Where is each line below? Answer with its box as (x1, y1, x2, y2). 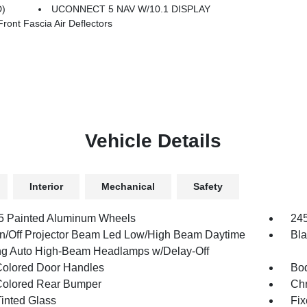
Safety (193, 181, 223, 192)
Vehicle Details (85, 130, 222, 151)
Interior (29, 181, 63, 192)
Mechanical (101, 181, 155, 192)
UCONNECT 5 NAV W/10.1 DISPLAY (51, 3, 211, 14)
